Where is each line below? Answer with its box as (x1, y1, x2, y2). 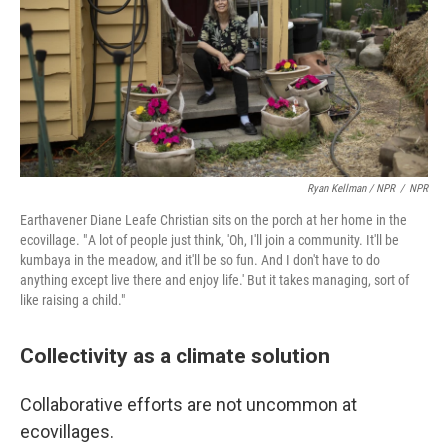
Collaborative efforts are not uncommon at (20, 394, 357, 415)
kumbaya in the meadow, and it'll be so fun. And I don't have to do (20, 252, 380, 268)
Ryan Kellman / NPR (307, 182, 395, 195)
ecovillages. (20, 421, 114, 442)
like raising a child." (20, 292, 125, 308)
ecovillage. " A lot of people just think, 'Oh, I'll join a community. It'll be (20, 232, 399, 248)
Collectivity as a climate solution (20, 343, 330, 368)
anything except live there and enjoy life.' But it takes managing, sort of (20, 272, 409, 288)
